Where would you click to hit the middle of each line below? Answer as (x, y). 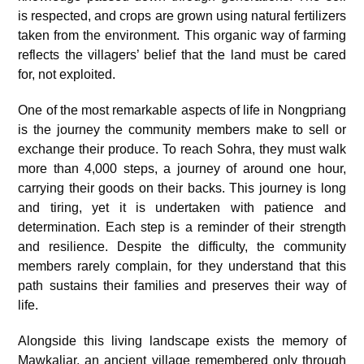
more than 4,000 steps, (91, 169)
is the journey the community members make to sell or (182, 130)
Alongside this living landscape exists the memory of (182, 341)
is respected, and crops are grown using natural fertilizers (182, 16)
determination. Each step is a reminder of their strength (182, 227)
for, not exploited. (67, 74)
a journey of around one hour (253, 169)
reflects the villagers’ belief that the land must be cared (182, 55)
